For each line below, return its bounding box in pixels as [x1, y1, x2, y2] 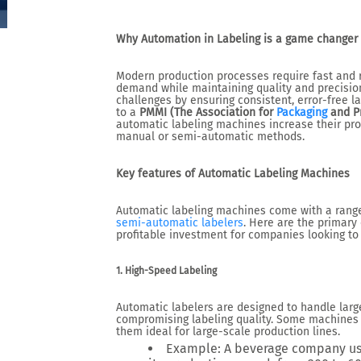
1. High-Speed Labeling [116, 265, 217, 276]
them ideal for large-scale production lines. [116, 325, 340, 338]
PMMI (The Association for [139, 106, 276, 119]
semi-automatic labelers [116, 216, 243, 230]
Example [166, 341, 218, 356]
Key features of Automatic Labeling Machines [116, 167, 350, 180]
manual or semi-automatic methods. [116, 130, 305, 143]
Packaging [276, 106, 327, 119]
